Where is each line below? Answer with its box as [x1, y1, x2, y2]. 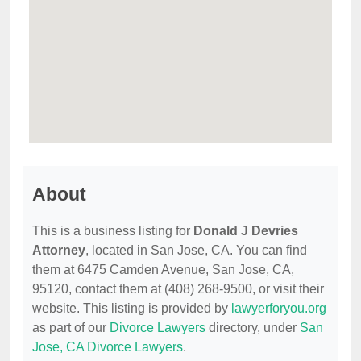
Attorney [32, 243, 85, 258]
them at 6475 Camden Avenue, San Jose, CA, [32, 263, 294, 277]
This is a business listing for [32, 224, 193, 239]
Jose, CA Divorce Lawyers [32, 340, 183, 355]
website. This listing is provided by [32, 301, 231, 316]
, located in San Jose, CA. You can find [85, 243, 307, 258]
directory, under [205, 321, 300, 335]
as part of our [32, 321, 110, 335]
